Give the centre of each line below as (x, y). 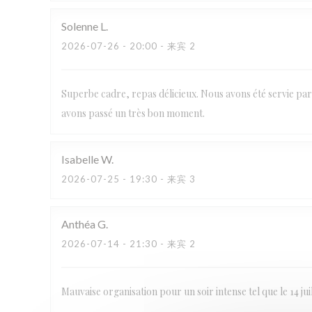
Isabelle (80, 159)
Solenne (80, 26)
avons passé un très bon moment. (133, 113)
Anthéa (78, 224)
